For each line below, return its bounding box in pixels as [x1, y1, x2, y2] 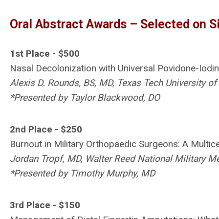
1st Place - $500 [10, 48, 80, 59]
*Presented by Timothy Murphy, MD [10, 168, 155, 179]
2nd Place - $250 [10, 124, 82, 135]
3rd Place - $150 [10, 199, 80, 211]
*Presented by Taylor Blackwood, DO [10, 92, 160, 103]
